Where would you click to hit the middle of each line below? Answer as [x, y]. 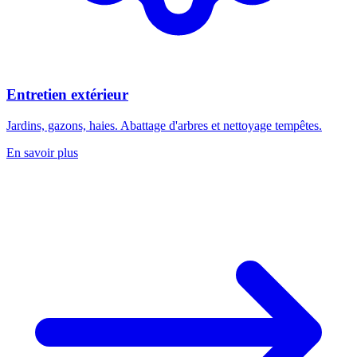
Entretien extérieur [67, 94]
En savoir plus [42, 152]
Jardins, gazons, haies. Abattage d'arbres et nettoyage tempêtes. [164, 125]
